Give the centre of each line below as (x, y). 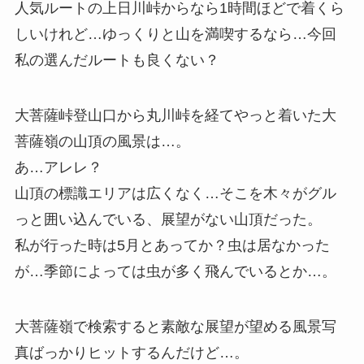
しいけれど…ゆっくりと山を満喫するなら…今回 (175, 34)
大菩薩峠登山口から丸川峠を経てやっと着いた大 (175, 115)
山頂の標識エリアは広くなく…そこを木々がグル (175, 193)
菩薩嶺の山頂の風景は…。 (102, 141)
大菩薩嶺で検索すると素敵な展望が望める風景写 (175, 326)
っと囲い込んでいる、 (87, 219)
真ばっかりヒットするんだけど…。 (131, 352)
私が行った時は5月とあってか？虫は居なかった (172, 245)
